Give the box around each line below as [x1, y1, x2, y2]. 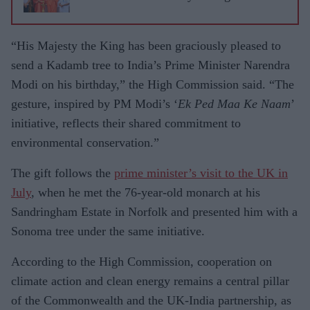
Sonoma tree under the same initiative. [11, 224, 205, 238]
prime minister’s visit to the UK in [114, 165, 288, 180]
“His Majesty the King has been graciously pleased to [11, 38, 281, 53]
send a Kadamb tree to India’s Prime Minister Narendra [11, 57, 290, 72]
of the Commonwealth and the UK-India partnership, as [11, 293, 291, 307]
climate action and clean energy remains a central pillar [11, 273, 289, 288]
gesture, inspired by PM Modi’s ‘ [11, 96, 178, 111]
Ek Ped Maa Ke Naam [178, 96, 291, 111]
